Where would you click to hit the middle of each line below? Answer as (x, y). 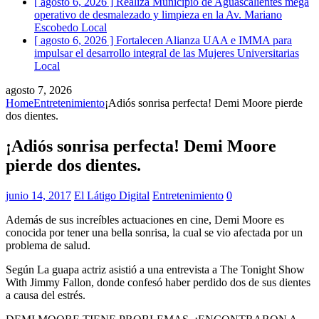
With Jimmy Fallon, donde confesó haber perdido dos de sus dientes (158, 282)
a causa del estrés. (46, 295)
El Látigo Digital (112, 195)
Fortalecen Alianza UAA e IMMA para (204, 40)
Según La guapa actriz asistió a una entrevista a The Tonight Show (155, 269)
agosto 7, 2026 (39, 90)
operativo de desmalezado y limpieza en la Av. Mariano (158, 14)
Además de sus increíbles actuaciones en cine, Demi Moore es (145, 219)
